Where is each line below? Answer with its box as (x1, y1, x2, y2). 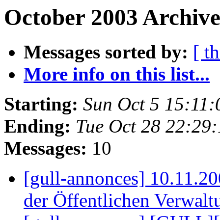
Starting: (4, 93, 78, 115)
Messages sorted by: (24, 41, 188, 63)
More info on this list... (24, 63, 210, 85)
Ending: (4, 115, 71, 137)
